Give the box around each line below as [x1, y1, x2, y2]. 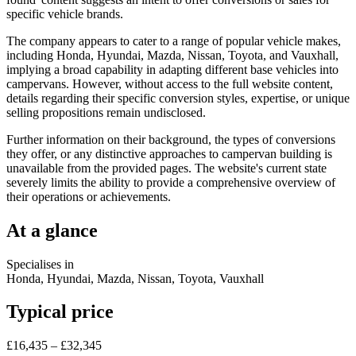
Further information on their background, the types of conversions [6, 132, 335, 146]
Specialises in [6, 257, 74, 271]
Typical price [6, 301, 114, 323]
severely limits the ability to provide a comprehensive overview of [6, 175, 335, 189]
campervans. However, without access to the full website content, [6, 76, 333, 91]
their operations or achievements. [6, 189, 171, 203]
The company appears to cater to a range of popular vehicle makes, [6, 33, 341, 48]
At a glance [6, 219, 98, 241]
